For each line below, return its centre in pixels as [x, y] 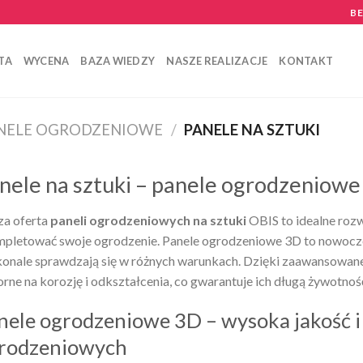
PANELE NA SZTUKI [251, 130]
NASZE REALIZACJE [217, 61]
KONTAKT [306, 61]
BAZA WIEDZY [118, 61]
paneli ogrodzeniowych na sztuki [148, 220]
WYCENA [46, 61]
